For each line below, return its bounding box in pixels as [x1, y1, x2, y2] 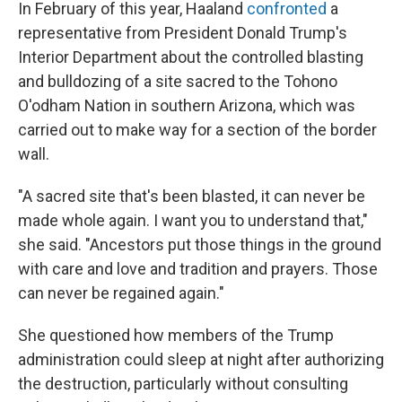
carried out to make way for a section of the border [18, 120, 377, 139]
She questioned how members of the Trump [18, 326, 334, 345]
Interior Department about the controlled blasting [18, 48, 363, 66]
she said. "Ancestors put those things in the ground [18, 235, 381, 254]
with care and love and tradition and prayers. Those [18, 259, 378, 278]
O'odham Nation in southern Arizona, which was [18, 96, 355, 115]
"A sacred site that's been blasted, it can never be [18, 187, 365, 205]
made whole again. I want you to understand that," [18, 211, 368, 230]
